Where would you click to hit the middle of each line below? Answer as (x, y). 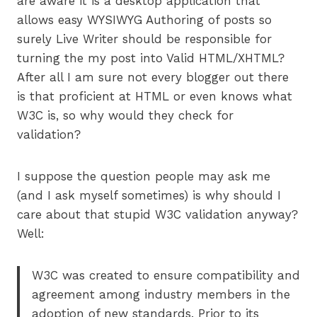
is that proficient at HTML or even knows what (155, 97)
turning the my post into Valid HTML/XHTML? (151, 58)
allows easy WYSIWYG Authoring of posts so (144, 20)
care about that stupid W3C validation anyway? (157, 215)
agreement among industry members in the (161, 295)
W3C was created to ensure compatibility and (166, 276)
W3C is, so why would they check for (125, 116)
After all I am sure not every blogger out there (153, 77)
